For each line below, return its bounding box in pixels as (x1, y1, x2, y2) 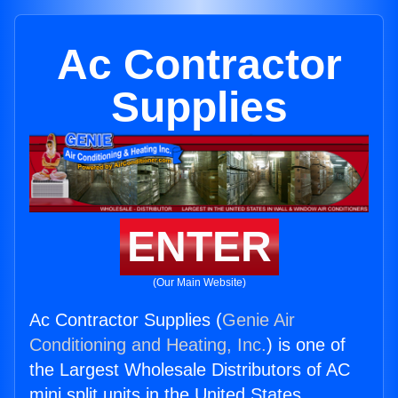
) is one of (267, 335, 346, 355)
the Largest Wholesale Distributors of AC (29, 360, 350, 380)
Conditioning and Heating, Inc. (29, 335, 267, 355)
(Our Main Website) (152, 276, 246, 290)
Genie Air (222, 310, 295, 330)
